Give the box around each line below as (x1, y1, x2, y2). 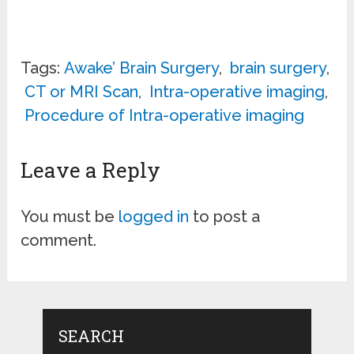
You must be (21, 206, 119, 226)
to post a (189, 206, 261, 226)
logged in (119, 206, 190, 226)
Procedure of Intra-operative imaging (24, 105, 305, 125)
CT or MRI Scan (24, 81, 139, 101)
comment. (21, 230, 97, 250)
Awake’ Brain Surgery (64, 58, 220, 77)
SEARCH (58, 326, 124, 347)
